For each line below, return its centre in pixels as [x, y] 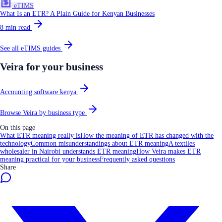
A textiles [182, 143]
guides [52, 48]
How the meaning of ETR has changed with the [147, 135]
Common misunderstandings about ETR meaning [100, 143]
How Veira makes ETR [168, 151]
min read [18, 27]
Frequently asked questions [137, 159]
